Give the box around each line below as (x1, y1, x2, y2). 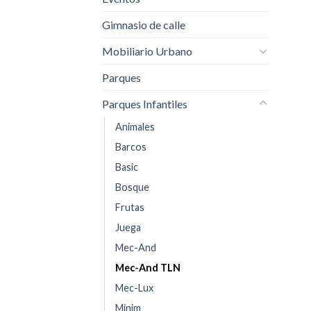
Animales (115, 120, 155, 133)
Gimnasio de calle (102, 17, 185, 31)
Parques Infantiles (102, 96, 187, 110)
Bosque (115, 180, 149, 193)
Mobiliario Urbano (102, 44, 192, 58)
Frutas (115, 201, 144, 213)
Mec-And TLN (115, 261, 180, 274)
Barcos (115, 140, 146, 153)
